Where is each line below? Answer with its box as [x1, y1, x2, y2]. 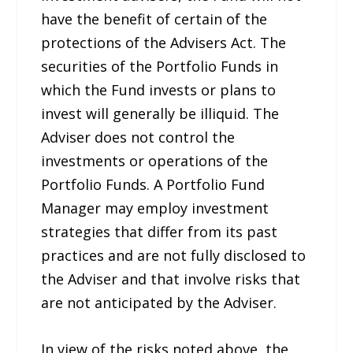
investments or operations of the [41, 150, 269, 170]
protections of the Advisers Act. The [41, 32, 287, 52]
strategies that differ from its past [41, 221, 278, 241]
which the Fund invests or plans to [41, 80, 277, 99]
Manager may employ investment [41, 198, 269, 217]
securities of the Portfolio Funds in [41, 56, 279, 76]
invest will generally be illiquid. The [41, 103, 280, 123]
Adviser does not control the [41, 127, 236, 147]
